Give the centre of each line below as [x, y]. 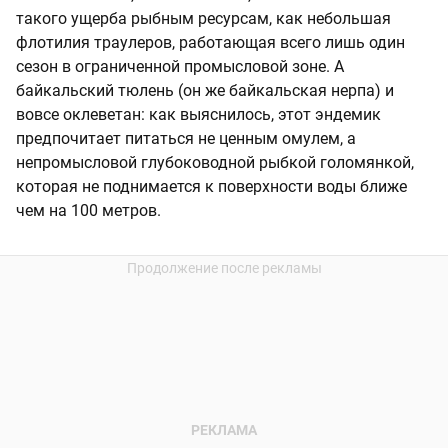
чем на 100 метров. [88, 211]
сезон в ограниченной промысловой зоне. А [180, 67]
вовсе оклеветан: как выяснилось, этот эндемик [198, 115]
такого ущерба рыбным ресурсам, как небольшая [203, 19]
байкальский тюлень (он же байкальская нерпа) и [205, 91]
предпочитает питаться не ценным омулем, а [186, 139]
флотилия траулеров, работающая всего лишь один [210, 43]
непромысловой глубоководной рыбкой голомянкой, [215, 163]
